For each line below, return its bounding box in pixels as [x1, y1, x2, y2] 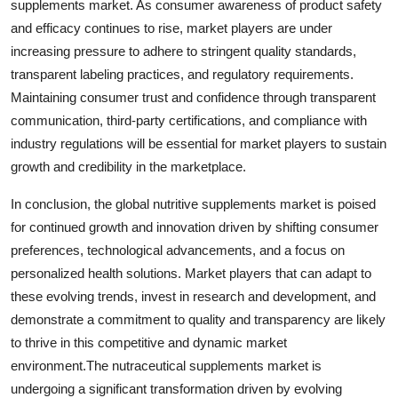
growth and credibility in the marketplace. [11, 158, 246, 174]
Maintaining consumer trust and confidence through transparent [11, 89, 376, 105]
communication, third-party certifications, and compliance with [11, 112, 367, 128]
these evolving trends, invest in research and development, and [11, 288, 376, 304]
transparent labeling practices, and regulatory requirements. [11, 66, 354, 82]
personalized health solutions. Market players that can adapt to [11, 265, 371, 281]
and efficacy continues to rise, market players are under [11, 20, 332, 36]
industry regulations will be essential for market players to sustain [11, 135, 386, 151]
